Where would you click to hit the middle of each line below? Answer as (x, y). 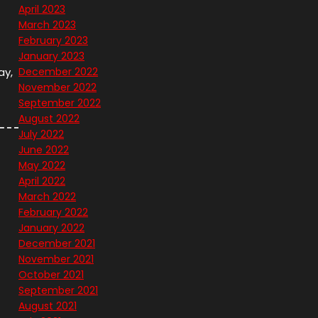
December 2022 (58, 72)
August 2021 (48, 306)
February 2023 (53, 41)
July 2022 (41, 135)
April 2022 (42, 181)
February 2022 (53, 213)
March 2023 (47, 25)
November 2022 (57, 88)
